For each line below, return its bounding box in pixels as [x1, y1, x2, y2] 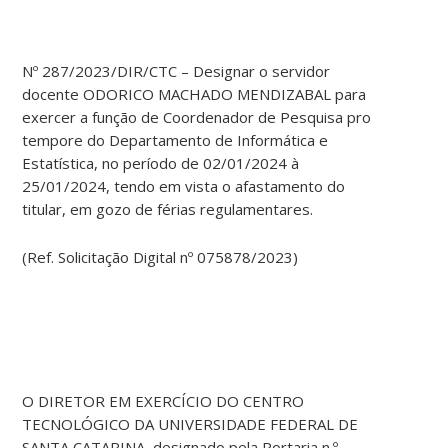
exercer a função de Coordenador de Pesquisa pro [22, 107, 372, 128]
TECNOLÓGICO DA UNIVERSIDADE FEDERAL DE [22, 414, 359, 435]
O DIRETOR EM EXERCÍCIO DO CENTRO [22, 391, 305, 412]
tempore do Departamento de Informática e [22, 130, 329, 151]
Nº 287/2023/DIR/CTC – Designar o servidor [22, 61, 331, 82]
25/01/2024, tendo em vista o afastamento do [22, 176, 346, 197]
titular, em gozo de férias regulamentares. [22, 199, 314, 220]
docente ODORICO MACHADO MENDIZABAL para [22, 84, 367, 105]
